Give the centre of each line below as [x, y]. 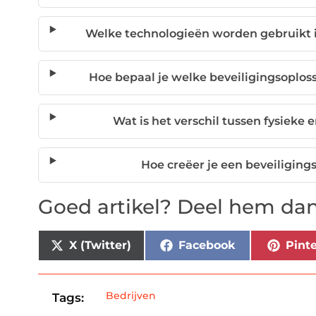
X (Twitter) [101, 245]
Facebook [206, 245]
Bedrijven [131, 296]
